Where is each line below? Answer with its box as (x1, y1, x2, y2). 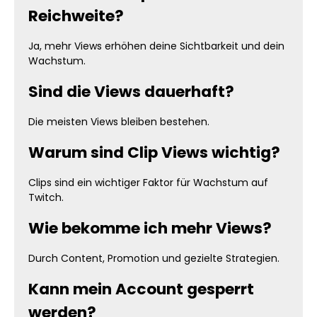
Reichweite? (28, 5, 124, 27)
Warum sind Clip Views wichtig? (28, 142, 280, 163)
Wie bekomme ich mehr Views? (28, 217, 272, 239)
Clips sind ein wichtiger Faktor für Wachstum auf (28, 175, 268, 190)
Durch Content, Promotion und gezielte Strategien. (28, 251, 279, 265)
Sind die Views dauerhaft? (28, 81, 234, 103)
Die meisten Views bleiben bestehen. (28, 115, 209, 129)
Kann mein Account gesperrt (28, 278, 254, 300)
